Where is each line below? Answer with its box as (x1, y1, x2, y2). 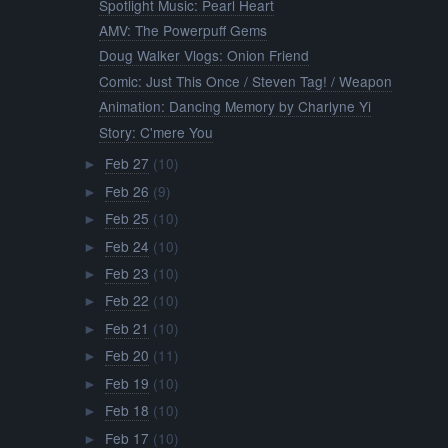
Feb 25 (104, 208, 149, 229)
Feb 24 (104, 235, 149, 256)
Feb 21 (104, 317, 149, 338)
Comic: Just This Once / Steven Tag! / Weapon (99, 70, 393, 91)
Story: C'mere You (99, 121, 214, 142)
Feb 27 (104, 153, 149, 174)
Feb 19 (104, 372, 149, 393)
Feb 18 (104, 400, 149, 421)
